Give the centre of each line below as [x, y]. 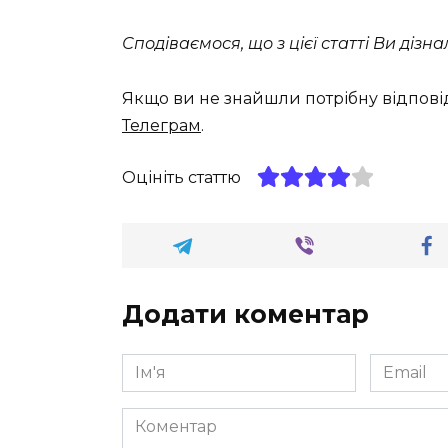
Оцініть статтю [181, 177]
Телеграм [161, 125]
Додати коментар [245, 313]
